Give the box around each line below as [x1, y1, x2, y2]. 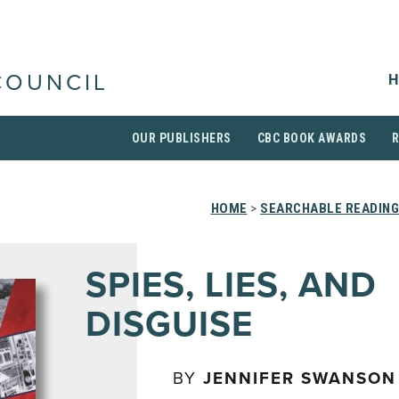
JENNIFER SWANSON [203, 369, 396, 388]
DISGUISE [85, 303, 253, 346]
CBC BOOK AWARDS [256, 131, 366, 145]
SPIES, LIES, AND [85, 264, 377, 306]
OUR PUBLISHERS [131, 131, 232, 145]
